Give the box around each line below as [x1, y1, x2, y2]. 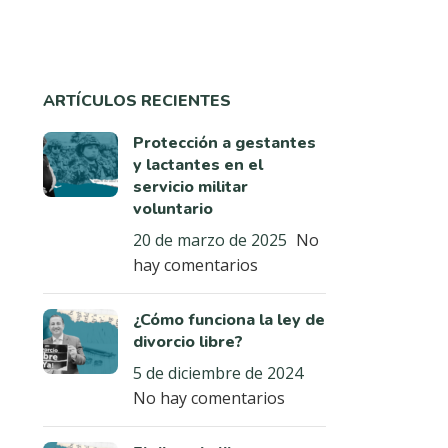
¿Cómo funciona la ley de [132, 309, 325, 331]
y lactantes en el [132, 154, 263, 176]
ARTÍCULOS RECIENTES [42, 90, 231, 112]
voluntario [132, 198, 213, 220]
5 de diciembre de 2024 [132, 362, 303, 384]
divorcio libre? [132, 331, 243, 353]
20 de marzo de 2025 [132, 229, 287, 251]
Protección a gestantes [132, 132, 316, 154]
